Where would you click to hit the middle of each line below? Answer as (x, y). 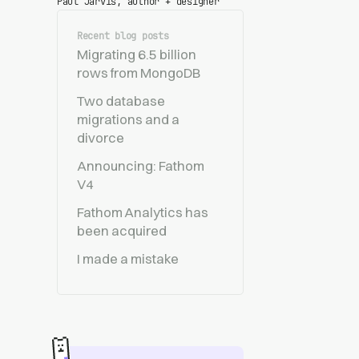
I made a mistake (127, 258)
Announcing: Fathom (140, 165)
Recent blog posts (123, 36)
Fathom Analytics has (142, 212)
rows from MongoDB (138, 73)
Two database (121, 101)
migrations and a (128, 119)
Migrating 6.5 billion (136, 54)
